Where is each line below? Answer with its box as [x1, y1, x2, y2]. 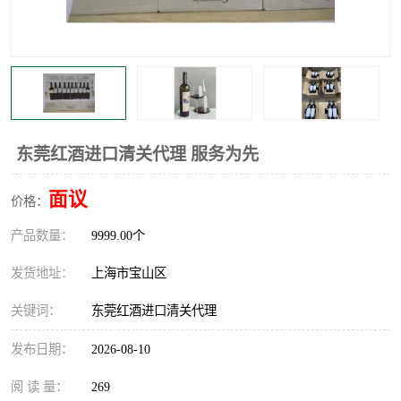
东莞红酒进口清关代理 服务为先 [16, 145, 259, 164]
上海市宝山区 [91, 266, 174, 280]
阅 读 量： [11, 380, 68, 394]
